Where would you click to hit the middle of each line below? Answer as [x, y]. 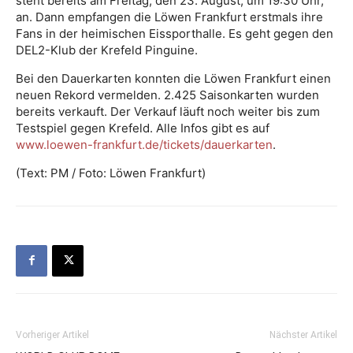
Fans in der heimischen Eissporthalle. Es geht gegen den [175, 33]
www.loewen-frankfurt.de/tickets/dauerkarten [144, 144]
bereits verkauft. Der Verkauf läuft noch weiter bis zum [168, 111]
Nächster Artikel [303, 334]
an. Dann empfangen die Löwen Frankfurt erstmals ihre [169, 17]
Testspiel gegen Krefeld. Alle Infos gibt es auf [143, 128]
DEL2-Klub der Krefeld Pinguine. [107, 50]
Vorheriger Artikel [52, 334]
